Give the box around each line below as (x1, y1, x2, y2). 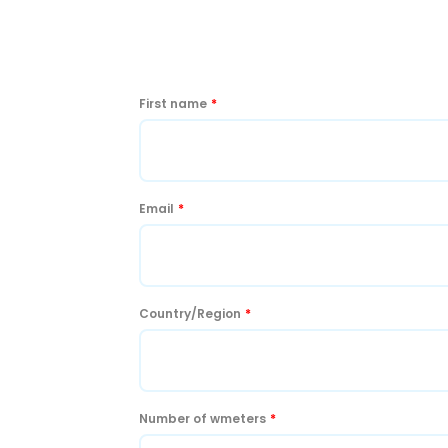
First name (139, 94, 207, 112)
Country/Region (139, 304, 241, 322)
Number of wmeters (139, 409, 266, 427)
